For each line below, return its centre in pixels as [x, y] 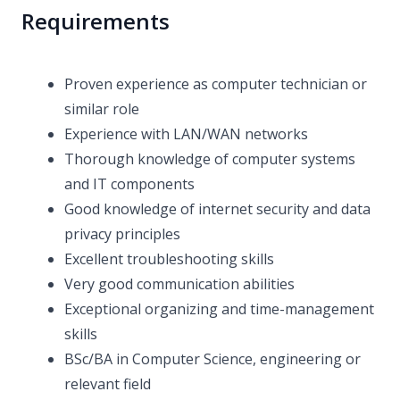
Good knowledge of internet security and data [217, 209]
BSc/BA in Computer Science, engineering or [212, 359]
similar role [102, 109]
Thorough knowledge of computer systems [210, 159]
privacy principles [122, 234]
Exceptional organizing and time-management [219, 309]
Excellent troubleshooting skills [169, 259]
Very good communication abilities [179, 284]
